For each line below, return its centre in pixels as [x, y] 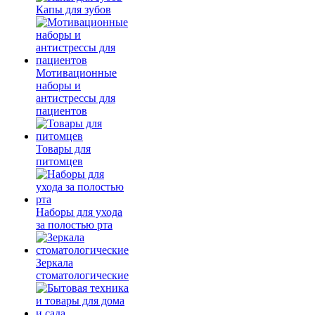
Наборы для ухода [79, 212]
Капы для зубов [73, 9]
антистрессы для [76, 98]
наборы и [58, 85]
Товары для [63, 149]
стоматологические [82, 275]
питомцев [59, 161]
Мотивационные [76, 73]
